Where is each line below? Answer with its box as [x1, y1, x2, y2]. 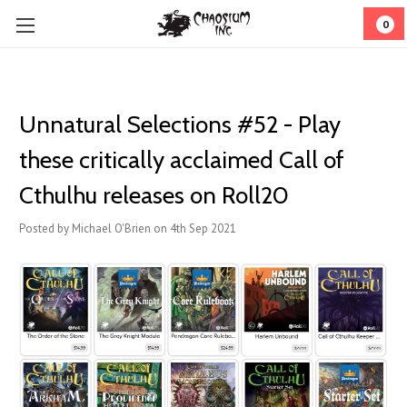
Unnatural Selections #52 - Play [19, 110, 341, 139]
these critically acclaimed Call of [19, 145, 344, 174]
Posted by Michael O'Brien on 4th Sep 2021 [19, 221, 236, 236]
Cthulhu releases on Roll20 [19, 181, 289, 210]
